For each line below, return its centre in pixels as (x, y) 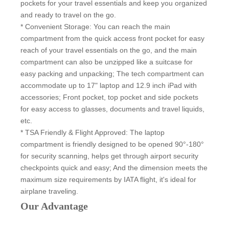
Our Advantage (54, 206)
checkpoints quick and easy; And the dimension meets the (114, 168)
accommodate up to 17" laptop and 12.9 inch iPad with (109, 86)
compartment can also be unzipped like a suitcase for (107, 62)
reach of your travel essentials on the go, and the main (109, 50)
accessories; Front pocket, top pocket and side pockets (109, 97)
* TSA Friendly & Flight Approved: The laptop (93, 133)
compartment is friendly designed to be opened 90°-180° (112, 144)
